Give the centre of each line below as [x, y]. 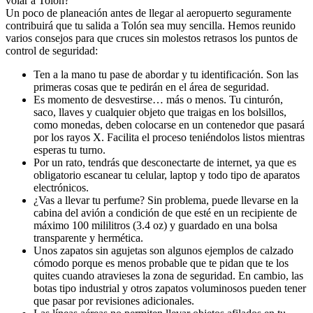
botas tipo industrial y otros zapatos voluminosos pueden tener [170, 289]
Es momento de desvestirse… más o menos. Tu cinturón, [158, 100]
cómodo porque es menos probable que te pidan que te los [161, 263]
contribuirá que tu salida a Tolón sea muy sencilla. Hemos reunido [151, 26]
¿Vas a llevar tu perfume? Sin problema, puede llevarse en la [166, 201]
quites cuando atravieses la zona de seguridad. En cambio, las [168, 276]
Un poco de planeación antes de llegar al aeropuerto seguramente [148, 13]
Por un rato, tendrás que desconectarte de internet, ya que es [165, 163]
